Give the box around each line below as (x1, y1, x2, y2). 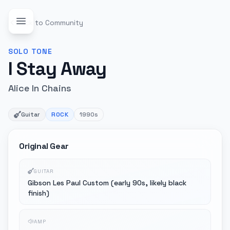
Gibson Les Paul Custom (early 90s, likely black (28, 178, 186, 187)
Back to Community (16, 18, 83, 27)
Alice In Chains (8, 82, 71, 94)
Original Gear (19, 141, 69, 151)
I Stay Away (8, 57, 107, 81)
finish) (28, 188, 49, 198)
